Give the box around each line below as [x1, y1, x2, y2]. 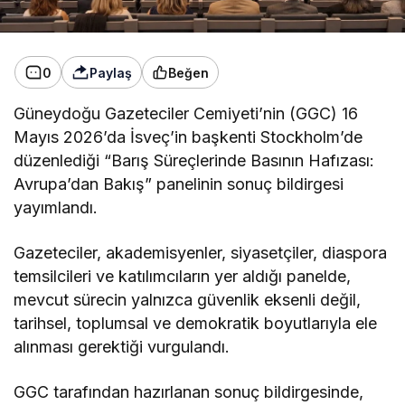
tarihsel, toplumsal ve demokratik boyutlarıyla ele [14, 314, 378, 333]
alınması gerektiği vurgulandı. [14, 337, 231, 356]
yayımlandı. [14, 198, 98, 217]
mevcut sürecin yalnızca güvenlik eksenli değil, [14, 290, 362, 309]
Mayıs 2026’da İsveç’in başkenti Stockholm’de [14, 127, 363, 146]
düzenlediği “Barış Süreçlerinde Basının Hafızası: [14, 151, 375, 170]
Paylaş [89, 64, 132, 80]
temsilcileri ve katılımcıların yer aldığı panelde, [14, 267, 352, 286]
